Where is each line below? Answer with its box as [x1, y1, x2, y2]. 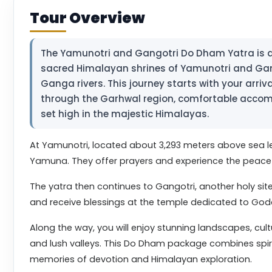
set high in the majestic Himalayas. [41, 107, 209, 120]
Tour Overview [30, 8, 145, 28]
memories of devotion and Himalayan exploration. [30, 253, 252, 265]
